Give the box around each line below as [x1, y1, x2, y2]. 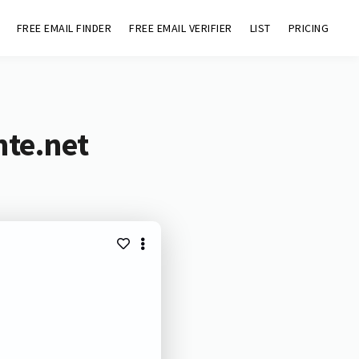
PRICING [288, 21, 329, 35]
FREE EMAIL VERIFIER [129, 21, 232, 35]
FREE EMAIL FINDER [16, 21, 112, 35]
